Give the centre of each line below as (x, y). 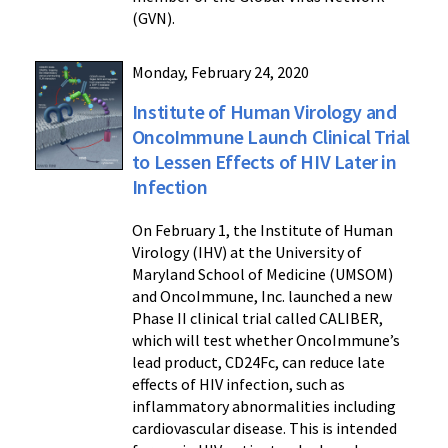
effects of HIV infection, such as (238, 383)
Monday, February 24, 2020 (220, 71)
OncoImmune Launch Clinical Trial (270, 136)
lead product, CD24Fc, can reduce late (258, 361)
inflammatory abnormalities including (263, 405)
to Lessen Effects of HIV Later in (264, 161)
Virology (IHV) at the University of (246, 251)
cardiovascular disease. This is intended (264, 427)
